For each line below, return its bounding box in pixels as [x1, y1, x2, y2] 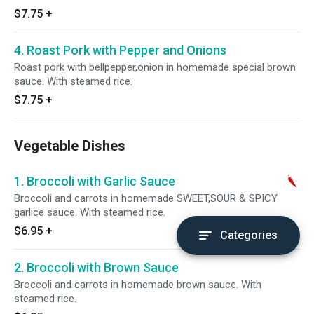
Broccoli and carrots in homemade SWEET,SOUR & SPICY [14, 192, 278, 205]
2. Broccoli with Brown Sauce [14, 260, 179, 275]
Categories [220, 228, 278, 242]
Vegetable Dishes [14, 137, 125, 154]
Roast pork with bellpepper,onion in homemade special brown [14, 61, 296, 74]
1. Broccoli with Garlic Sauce [14, 174, 175, 189]
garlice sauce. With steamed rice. [14, 206, 165, 219]
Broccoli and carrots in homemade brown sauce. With [14, 278, 261, 291]
